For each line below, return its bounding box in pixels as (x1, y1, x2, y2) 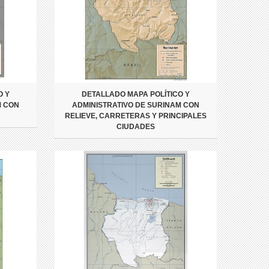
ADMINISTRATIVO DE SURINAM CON (72, 101, 199, 110)
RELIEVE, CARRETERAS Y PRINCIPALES (65, 112, 207, 121)
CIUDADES (116, 122, 155, 131)
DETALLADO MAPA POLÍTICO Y (82, 90, 190, 99)
